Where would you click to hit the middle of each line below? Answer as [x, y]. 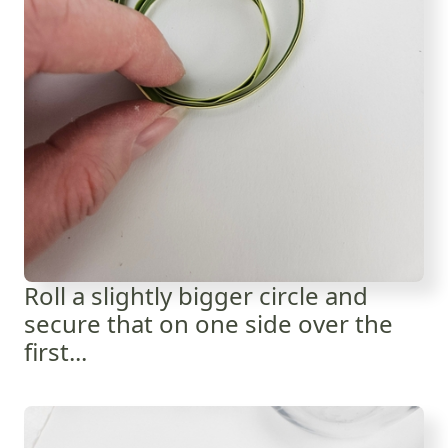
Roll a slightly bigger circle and [196, 296]
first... [55, 352]
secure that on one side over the [208, 324]
